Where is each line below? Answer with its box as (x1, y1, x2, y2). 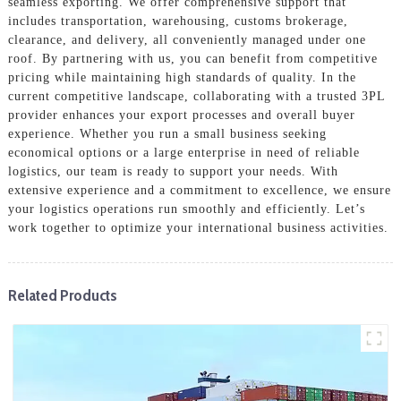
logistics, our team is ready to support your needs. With (7, 164, 338, 178)
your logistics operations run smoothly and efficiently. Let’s (7, 201, 365, 216)
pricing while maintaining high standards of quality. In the (7, 70, 356, 84)
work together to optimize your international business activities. (7, 220, 388, 235)
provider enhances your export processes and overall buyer (7, 107, 355, 122)
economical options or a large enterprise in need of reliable (7, 145, 360, 159)
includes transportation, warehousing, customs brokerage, (7, 13, 348, 28)
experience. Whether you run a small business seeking (7, 126, 327, 141)
